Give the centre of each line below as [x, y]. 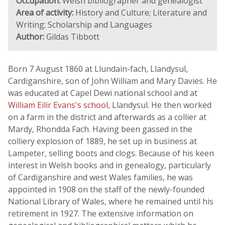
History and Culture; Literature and [140, 13]
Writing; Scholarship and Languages [84, 25]
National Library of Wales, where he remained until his [111, 201]
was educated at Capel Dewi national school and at [103, 93]
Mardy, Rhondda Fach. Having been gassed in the [100, 129]
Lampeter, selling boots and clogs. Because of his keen [111, 153]
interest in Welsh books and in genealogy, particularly [109, 165]
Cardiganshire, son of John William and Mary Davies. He [113, 81]
